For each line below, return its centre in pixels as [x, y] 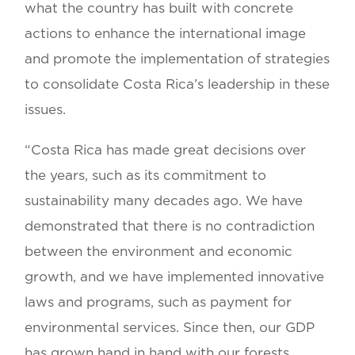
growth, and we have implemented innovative [175, 277]
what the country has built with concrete [159, 9]
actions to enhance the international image [166, 34]
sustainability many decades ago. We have [164, 200]
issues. [46, 110]
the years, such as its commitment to [146, 175]
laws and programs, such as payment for [158, 302]
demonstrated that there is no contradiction [170, 226]
